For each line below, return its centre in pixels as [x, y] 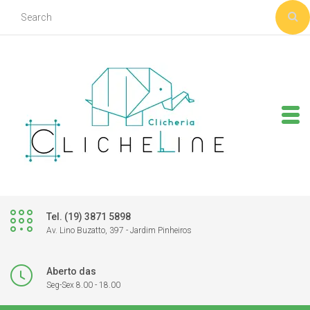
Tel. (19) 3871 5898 [89, 217]
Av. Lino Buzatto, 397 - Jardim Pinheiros [119, 230]
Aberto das [71, 271]
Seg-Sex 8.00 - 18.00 [83, 285]
